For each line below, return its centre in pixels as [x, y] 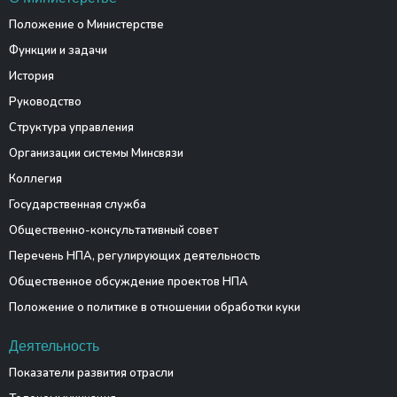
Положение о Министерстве [86, 25]
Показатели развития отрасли [91, 373]
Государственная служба [77, 205]
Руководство [45, 102]
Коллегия [35, 179]
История [31, 76]
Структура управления [71, 128]
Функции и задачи [58, 51]
